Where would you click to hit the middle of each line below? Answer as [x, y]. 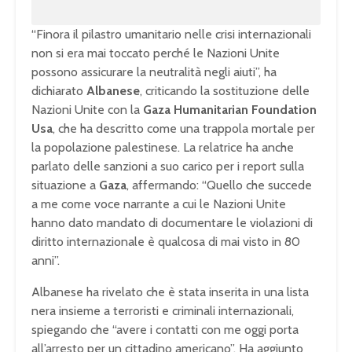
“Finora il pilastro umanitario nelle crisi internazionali [171, 35]
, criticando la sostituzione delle [225, 91]
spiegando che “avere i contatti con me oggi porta [165, 330]
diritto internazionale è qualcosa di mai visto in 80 [166, 242]
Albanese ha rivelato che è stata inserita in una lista [170, 292]
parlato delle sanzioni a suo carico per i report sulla [168, 167]
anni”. [46, 261]
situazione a [65, 185]
